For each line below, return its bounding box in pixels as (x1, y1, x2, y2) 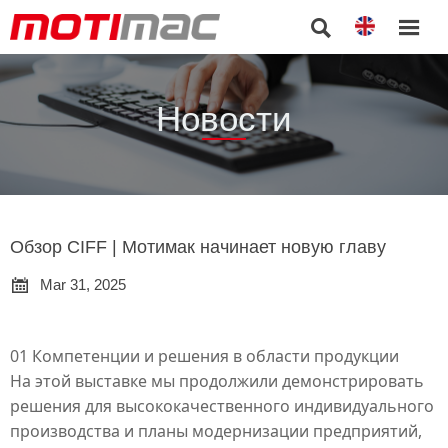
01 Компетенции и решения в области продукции (10, 344, 399, 367)
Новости (156, 98, 292, 138)
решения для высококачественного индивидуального (10, 394, 434, 417)
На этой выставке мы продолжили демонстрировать (10, 369, 424, 392)
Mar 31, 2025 (40, 276, 126, 294)
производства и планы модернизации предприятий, (10, 419, 422, 442)
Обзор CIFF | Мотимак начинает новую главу (10, 236, 386, 257)
